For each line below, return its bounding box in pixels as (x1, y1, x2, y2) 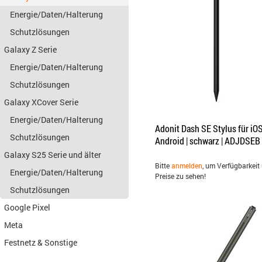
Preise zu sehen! (155, 171, 206, 181)
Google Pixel (4, 202, 50, 213)
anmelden (171, 161, 202, 170)
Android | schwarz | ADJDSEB (155, 135, 260, 147)
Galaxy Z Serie (4, 44, 57, 55)
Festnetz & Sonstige (4, 237, 77, 248)
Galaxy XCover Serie (4, 96, 78, 108)
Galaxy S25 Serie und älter (4, 149, 101, 160)
